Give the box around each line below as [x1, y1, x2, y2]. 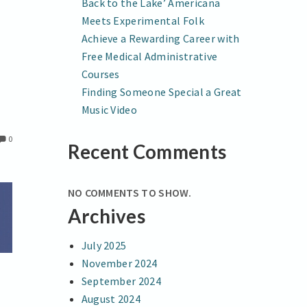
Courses [81, 66, 120, 81]
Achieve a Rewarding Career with [81, 31, 240, 45]
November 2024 [81, 256, 158, 270]
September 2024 [81, 273, 162, 288]
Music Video [81, 102, 138, 116]
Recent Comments [67, 140, 227, 164]
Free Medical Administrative [81, 49, 218, 63]
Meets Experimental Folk [81, 13, 204, 27]
